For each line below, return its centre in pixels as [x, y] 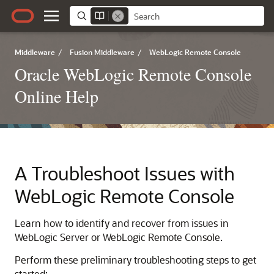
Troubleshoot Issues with [133, 173]
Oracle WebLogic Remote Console [133, 74]
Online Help [57, 96]
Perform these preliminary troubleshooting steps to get [135, 260]
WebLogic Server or [59, 237]
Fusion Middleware [102, 52]
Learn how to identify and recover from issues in [122, 223]
